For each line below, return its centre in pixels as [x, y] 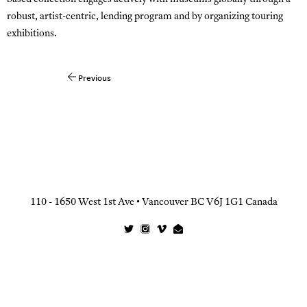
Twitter [139, 232]
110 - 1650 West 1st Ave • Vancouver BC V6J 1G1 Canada [153, 202]
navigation [44, 99]
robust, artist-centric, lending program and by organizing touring [145, 16]
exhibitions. [32, 34]
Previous [95, 77]
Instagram [162, 232]
